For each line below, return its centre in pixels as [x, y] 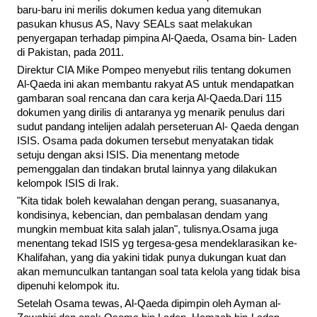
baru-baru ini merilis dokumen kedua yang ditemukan [139, 10]
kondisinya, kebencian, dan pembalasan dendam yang [142, 215]
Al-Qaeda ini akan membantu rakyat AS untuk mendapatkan [155, 85]
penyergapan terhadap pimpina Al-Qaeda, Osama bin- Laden [157, 39]
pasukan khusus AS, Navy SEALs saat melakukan [134, 24]
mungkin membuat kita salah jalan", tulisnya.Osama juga [148, 230]
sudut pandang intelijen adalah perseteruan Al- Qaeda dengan [158, 127]
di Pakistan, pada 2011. [70, 53]
